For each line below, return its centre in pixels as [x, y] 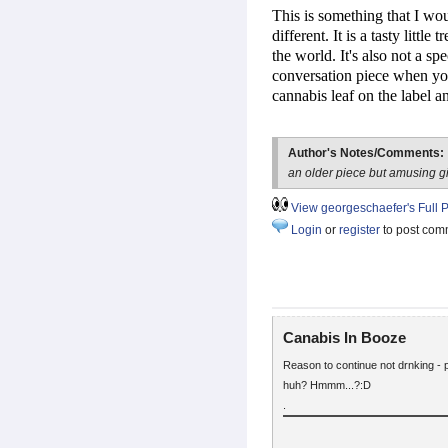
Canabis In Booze [344, 338]
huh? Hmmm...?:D [327, 384]
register [359, 230]
